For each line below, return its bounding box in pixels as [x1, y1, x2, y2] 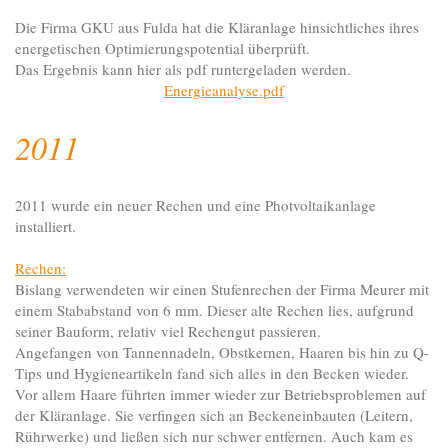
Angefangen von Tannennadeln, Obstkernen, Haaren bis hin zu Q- [15, 342, 429, 363]
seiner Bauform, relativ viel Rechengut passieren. [15, 321, 321, 342]
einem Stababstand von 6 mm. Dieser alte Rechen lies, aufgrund [15, 300, 414, 321]
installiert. [15, 216, 76, 237]
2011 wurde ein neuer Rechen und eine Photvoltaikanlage [15, 195, 376, 216]
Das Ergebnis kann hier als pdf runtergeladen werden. [15, 59, 351, 80]
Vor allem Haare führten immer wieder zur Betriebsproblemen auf [15, 384, 426, 405]
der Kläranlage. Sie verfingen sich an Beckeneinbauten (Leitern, [15, 405, 413, 426]
